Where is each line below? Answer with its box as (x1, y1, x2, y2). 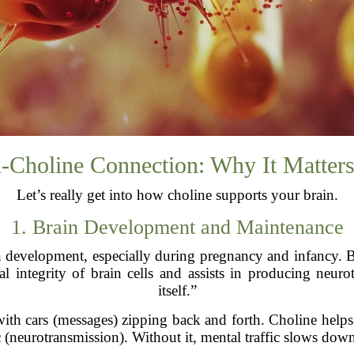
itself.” (157, 281, 197, 299)
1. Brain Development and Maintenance (10, 215, 344, 239)
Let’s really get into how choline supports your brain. (16, 186, 338, 203)
